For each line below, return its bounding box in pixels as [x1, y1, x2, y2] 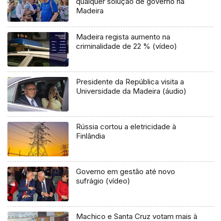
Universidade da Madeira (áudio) [76, 86, 187, 96]
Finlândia [76, 131, 106, 141]
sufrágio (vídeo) [76, 176, 131, 186]
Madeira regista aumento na [76, 32, 171, 42]
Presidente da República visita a [76, 77, 184, 87]
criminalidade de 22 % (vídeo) [76, 41, 178, 51]
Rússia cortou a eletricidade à [76, 122, 177, 132]
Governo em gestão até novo [76, 167, 176, 177]
